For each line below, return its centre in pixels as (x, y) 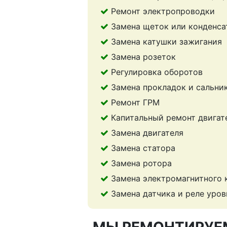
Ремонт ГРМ (135, 103)
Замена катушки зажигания (166, 42)
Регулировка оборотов (157, 72)
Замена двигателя (147, 133)
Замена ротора (141, 163)
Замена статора (143, 148)
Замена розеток (143, 57)
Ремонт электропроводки (163, 11)
